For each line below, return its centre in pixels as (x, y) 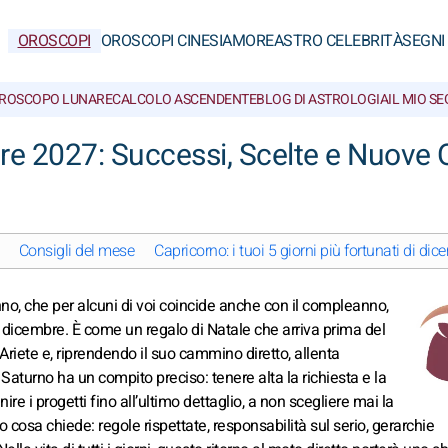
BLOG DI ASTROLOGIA (322, 99)
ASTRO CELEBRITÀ (337, 41)
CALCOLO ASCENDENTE (184, 99)
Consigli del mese (76, 251)
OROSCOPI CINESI (161, 41)
